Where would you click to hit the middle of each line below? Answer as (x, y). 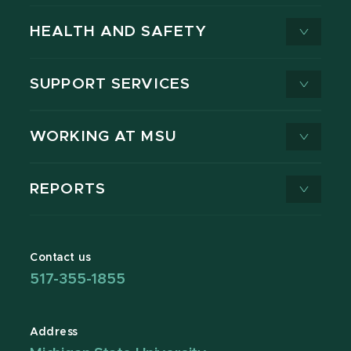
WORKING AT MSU (103, 137)
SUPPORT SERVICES (110, 85)
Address (54, 333)
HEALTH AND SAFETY (119, 32)
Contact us (61, 258)
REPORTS (68, 190)
